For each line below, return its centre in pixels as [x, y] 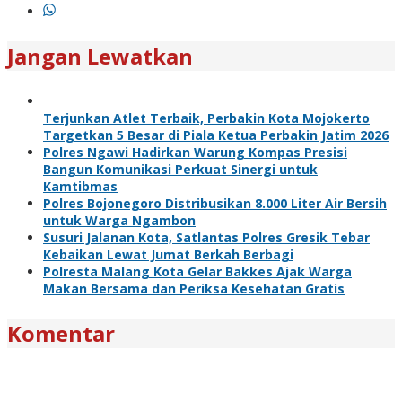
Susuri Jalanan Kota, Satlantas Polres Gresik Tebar [206, 237]
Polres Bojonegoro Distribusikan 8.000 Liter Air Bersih [215, 203]
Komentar [61, 333]
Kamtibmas [80, 186]
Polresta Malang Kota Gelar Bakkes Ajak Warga [197, 271]
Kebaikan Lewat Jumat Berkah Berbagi [168, 254]
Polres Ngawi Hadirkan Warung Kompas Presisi [195, 152]
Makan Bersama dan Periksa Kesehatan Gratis [194, 288]
